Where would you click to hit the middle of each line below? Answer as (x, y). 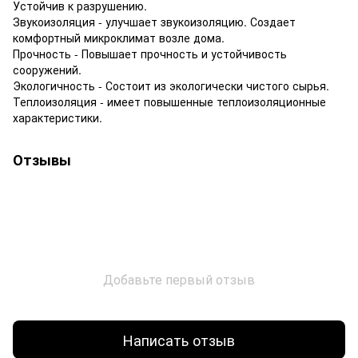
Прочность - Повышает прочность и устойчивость (150, 54)
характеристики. (58, 118)
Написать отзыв (179, 339)
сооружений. (47, 70)
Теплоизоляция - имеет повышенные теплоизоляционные (169, 102)
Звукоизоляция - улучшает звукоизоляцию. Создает (154, 22)
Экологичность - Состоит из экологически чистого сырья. (171, 86)
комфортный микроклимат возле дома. (119, 38)
